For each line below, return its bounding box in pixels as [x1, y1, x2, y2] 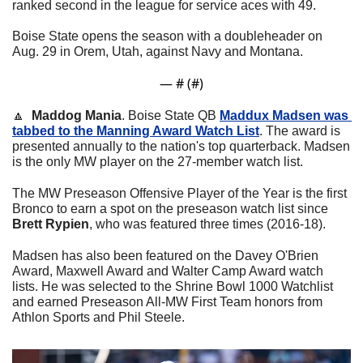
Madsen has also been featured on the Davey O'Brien [12, 249, 318, 263]
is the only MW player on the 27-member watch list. [12, 155, 303, 169]
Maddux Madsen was [220, 109, 348, 123]
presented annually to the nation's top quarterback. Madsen [12, 139, 350, 154]
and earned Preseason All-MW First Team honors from [12, 295, 322, 310]
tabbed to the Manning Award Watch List [12, 124, 259, 139]
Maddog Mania [32, 109, 122, 123]
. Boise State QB [122, 109, 220, 123]
